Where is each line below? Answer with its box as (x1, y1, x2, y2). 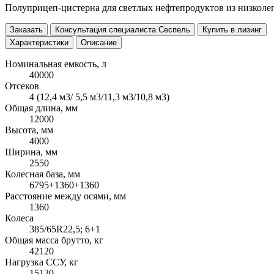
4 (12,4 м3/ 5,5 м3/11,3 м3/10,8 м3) (29, 91, 169, 102)
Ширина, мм (5, 146, 57, 157)
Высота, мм (5, 124, 53, 135)
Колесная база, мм (5, 168, 80, 179)
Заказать (10, 24, 43, 34)
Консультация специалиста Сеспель (55, 24, 190, 34)
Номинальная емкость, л (5, 58, 106, 69)
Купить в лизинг (202, 24, 262, 34)
